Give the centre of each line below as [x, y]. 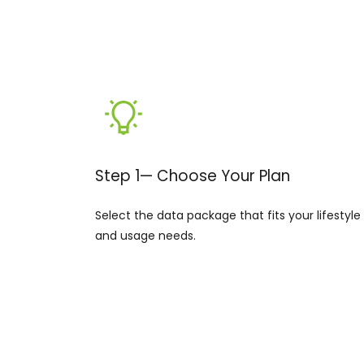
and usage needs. [145, 236]
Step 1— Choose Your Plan [193, 176]
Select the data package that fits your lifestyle [228, 215]
